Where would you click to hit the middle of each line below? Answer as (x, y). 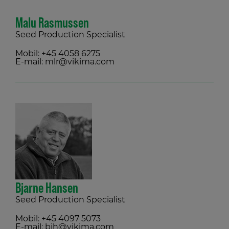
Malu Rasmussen (52, 23)
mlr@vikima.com (80, 62)
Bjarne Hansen (47, 187)
